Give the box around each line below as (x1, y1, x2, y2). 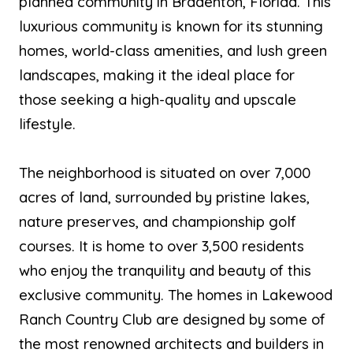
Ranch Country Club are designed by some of (19, 310, 325, 329)
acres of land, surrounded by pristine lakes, (19, 188, 310, 206)
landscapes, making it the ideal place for (19, 65, 295, 84)
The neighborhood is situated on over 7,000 (19, 163, 310, 182)
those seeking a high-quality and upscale (19, 90, 296, 109)
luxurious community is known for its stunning (19, 17, 323, 35)
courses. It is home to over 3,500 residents (19, 236, 304, 255)
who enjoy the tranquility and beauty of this (19, 261, 311, 280)
